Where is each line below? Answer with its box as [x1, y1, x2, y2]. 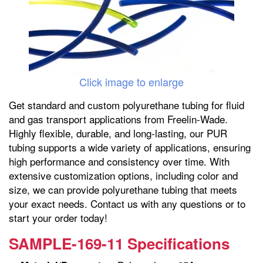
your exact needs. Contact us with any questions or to [9, 196, 245, 211]
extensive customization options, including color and [9, 168, 238, 183]
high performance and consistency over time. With [9, 154, 230, 169]
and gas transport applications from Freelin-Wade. [9, 112, 228, 127]
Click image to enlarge [79, 74, 184, 90]
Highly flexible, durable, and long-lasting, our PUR [9, 126, 227, 141]
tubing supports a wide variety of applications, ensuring [9, 140, 251, 155]
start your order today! [9, 210, 107, 225]
